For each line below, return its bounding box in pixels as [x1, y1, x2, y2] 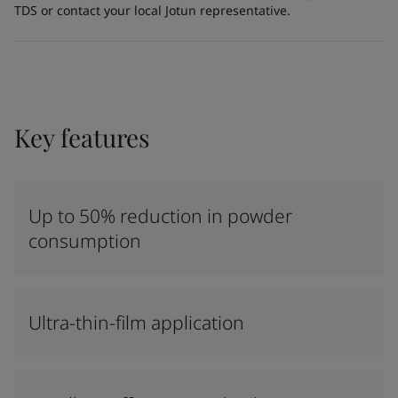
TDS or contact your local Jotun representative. [14, 2, 291, 19]
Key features [14, 121, 150, 154]
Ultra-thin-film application [28, 310, 244, 335]
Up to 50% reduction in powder [28, 203, 292, 228]
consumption [28, 228, 141, 253]
